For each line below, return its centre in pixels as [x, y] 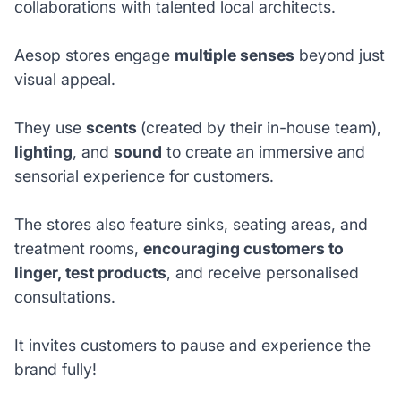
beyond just [339, 55]
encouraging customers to [243, 249]
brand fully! [57, 370]
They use [50, 128]
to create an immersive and [263, 152]
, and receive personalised [262, 273]
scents [113, 128]
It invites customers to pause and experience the [192, 346]
